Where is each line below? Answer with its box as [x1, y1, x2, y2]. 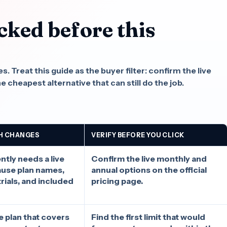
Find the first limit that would [91, 211, 206, 222]
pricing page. [91, 175, 143, 186]
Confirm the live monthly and [91, 153, 207, 164]
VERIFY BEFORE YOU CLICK [91, 131, 184, 139]
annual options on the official [91, 164, 207, 175]
